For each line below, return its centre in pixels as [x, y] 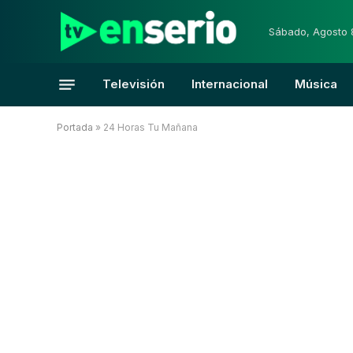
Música [316, 84]
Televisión [134, 84]
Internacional [230, 84]
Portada [75, 127]
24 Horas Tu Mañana [150, 127]
